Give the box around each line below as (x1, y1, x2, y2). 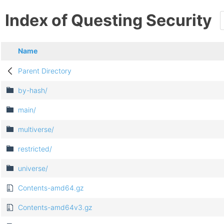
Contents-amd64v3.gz (18, 203, 92, 212)
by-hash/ (18, 86, 47, 95)
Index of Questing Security (5, 10, 212, 30)
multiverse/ (18, 125, 54, 134)
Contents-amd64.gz (18, 183, 83, 192)
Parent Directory (18, 66, 71, 75)
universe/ (18, 164, 48, 173)
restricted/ (18, 144, 52, 153)
